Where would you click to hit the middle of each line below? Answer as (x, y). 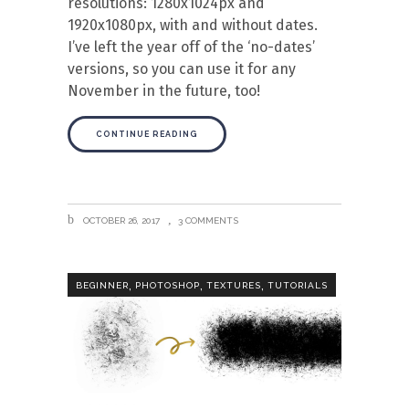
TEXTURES (234, 286)
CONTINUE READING (147, 134)
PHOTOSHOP (168, 286)
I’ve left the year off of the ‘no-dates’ (191, 47)
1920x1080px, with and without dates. (193, 25)
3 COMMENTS (208, 220)
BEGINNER (102, 286)
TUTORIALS (298, 286)
